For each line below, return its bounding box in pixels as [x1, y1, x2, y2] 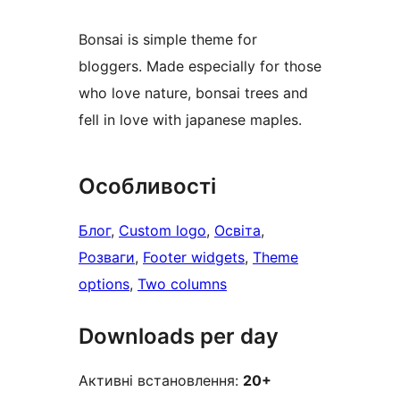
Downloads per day [79, 323, 279, 350]
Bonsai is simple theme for [79, 30, 257, 49]
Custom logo [119, 221, 206, 240]
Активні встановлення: [79, 371, 243, 390]
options [79, 275, 129, 294]
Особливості [79, 173, 216, 200]
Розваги [79, 248, 135, 267]
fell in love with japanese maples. [79, 111, 302, 129]
